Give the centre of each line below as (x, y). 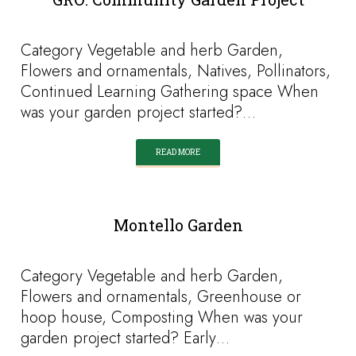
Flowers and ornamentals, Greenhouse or (161, 297)
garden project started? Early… (126, 338)
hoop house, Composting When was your (162, 317)
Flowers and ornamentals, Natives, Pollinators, (176, 71)
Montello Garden (178, 225)
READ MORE (178, 152)
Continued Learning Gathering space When (170, 92)
